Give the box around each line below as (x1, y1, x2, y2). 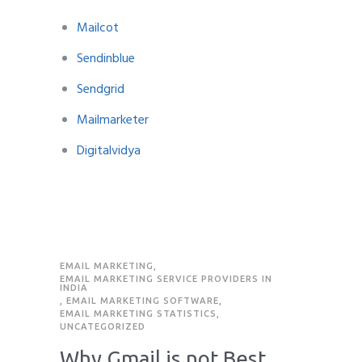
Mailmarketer (76, 109, 149, 131)
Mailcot (76, 17, 119, 39)
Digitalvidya (76, 140, 141, 162)
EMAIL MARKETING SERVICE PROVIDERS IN (60, 273, 272, 284)
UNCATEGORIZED (60, 321, 145, 331)
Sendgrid (76, 78, 124, 100)
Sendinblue (76, 48, 135, 69)
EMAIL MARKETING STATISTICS (60, 308, 217, 318)
